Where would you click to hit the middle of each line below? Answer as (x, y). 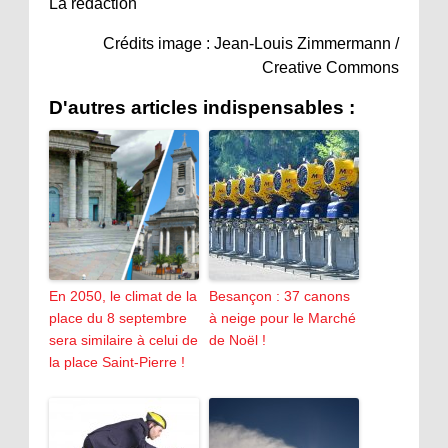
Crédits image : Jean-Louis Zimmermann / (251, 44)
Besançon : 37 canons (279, 296)
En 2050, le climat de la (123, 296)
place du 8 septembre (118, 318)
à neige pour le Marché (282, 318)
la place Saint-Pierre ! (117, 362)
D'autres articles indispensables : (202, 108)
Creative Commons (330, 68)
